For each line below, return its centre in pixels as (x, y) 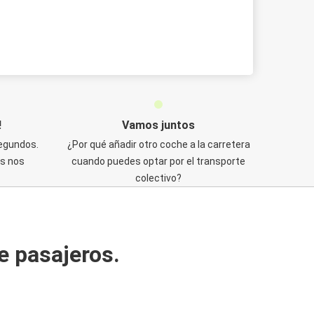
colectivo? (158, 178)
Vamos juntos (158, 125)
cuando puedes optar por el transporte (158, 161)
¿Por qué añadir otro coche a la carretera (158, 144)
